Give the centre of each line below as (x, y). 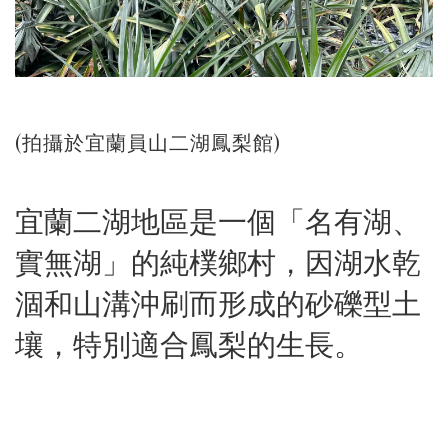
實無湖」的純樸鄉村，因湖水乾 (218, 261)
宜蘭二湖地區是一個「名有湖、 (218, 220)
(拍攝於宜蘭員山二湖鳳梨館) (148, 141)
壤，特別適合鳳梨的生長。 (189, 343)
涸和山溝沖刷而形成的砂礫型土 (218, 302)
